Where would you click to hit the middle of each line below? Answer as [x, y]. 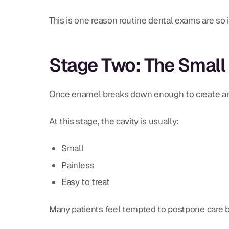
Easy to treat [86, 182]
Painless [78, 165]
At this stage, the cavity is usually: [114, 121]
